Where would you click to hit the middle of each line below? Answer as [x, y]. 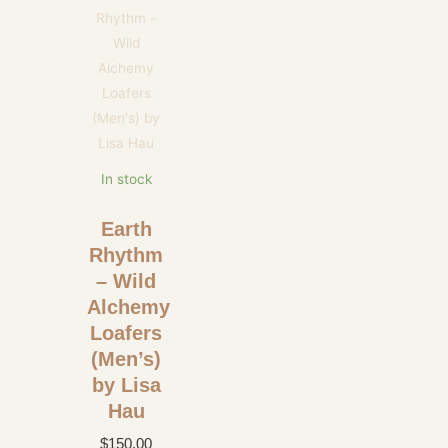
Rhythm [126, 255]
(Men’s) [126, 359]
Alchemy [129, 307]
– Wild [126, 281]
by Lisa [126, 385]
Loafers [126, 333]
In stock [126, 179]
